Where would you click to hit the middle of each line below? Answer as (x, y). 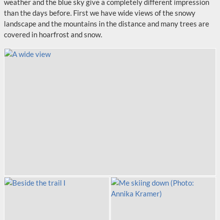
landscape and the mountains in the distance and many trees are (107, 24)
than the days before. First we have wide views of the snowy (100, 13)
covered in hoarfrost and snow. (53, 34)
